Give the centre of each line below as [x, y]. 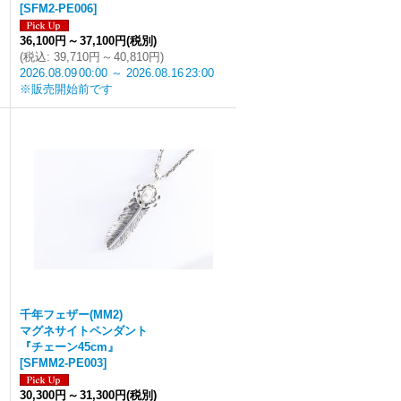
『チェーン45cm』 [69, 347]
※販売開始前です [66, 89]
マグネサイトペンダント [84, 331]
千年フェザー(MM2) [71, 315]
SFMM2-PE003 [63, 363]
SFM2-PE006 [58, 9]
